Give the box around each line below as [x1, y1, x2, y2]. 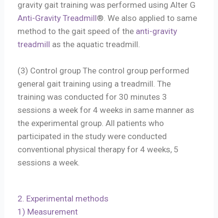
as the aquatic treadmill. [50, 39, 141, 49]
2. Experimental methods [18, 194, 109, 204]
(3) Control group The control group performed [18, 65, 190, 75]
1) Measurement [18, 207, 78, 217]
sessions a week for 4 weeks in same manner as [18, 105, 195, 115]
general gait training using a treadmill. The [18, 78, 171, 89]
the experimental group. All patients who [18, 118, 164, 128]
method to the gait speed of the [18, 26, 136, 36]
